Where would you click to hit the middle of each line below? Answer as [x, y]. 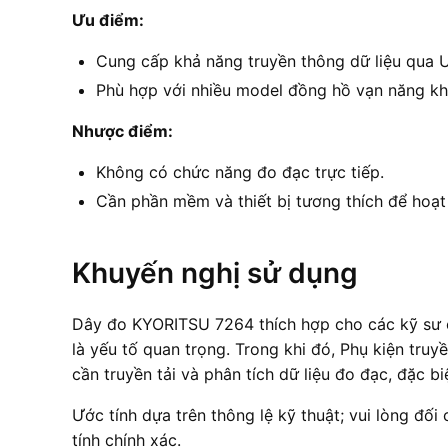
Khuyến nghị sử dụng [215, 272]
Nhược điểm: [122, 130]
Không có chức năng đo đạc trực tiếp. [240, 171]
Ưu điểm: [108, 19]
